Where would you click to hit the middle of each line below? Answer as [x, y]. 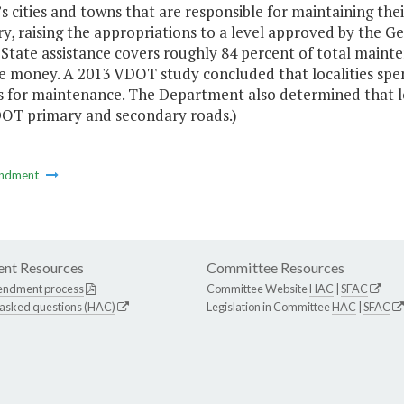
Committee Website [258, 289]
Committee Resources [275, 268]
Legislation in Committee [269, 307]
